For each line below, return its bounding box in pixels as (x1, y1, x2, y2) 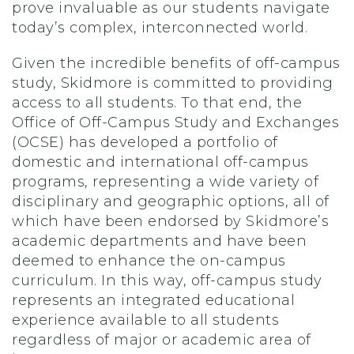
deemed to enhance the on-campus (12, 252, 286, 270)
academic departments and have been (12, 232, 307, 250)
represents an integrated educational (12, 292, 295, 310)
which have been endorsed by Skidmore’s (12, 213, 329, 231)
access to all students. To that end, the (12, 94, 302, 112)
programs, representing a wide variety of (12, 173, 318, 191)
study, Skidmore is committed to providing (12, 74, 333, 92)
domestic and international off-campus (12, 153, 309, 171)
